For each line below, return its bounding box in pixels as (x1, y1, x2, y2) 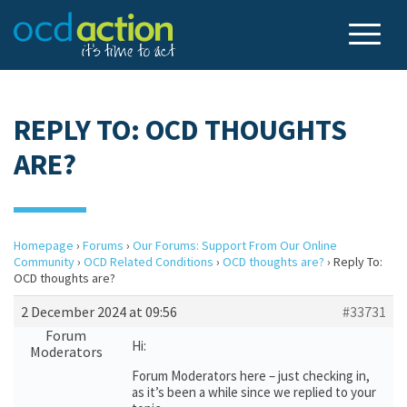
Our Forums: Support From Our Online (133, 237, 337, 253)
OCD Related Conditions (84, 253, 213, 270)
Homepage (14, 237, 74, 253)
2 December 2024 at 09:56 (21, 303, 177, 321)
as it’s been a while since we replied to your (132, 383, 376, 401)
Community (14, 253, 74, 270)
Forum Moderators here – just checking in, (132, 367, 370, 384)
